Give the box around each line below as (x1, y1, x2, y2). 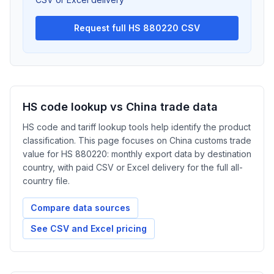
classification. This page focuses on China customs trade (23, 135, 251, 146)
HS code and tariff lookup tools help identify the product (23, 122, 251, 132)
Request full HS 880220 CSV (74, 23, 200, 33)
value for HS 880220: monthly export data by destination (23, 149, 251, 159)
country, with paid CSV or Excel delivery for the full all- (23, 162, 243, 172)
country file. (23, 176, 70, 186)
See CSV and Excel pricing (31, 223, 147, 234)
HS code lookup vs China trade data (23, 100, 218, 113)
